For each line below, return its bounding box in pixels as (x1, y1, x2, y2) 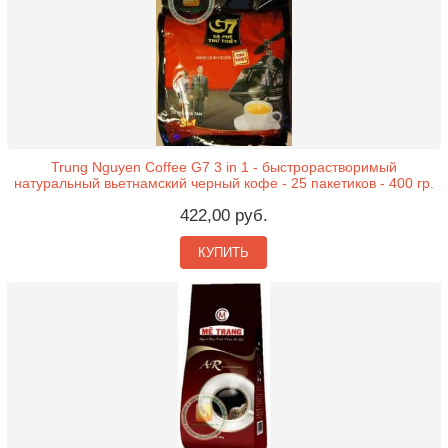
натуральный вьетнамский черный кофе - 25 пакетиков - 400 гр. (13, 175, 434, 191)
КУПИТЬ (198, 245, 250, 260)
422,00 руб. (179, 206, 268, 225)
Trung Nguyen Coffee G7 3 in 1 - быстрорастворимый (50, 159, 397, 175)
